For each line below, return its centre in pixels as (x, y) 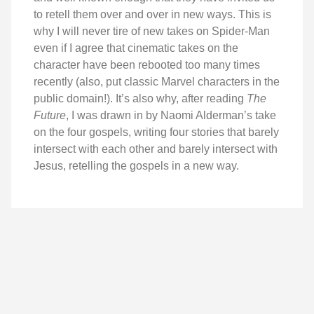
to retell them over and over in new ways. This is (152, 14)
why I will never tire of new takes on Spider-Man (152, 31)
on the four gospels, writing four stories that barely (156, 132)
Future (50, 115)
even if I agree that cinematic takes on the (136, 48)
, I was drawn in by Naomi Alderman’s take (171, 115)
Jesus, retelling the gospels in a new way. (136, 165)
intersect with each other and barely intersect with (156, 149)
